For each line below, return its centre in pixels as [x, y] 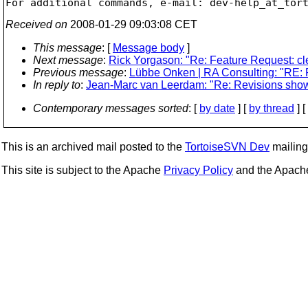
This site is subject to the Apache [82, 170]
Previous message [78, 72]
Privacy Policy [198, 170]
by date [217, 108]
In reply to [57, 85]
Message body [148, 47]
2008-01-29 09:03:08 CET [132, 24]
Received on [36, 24]
